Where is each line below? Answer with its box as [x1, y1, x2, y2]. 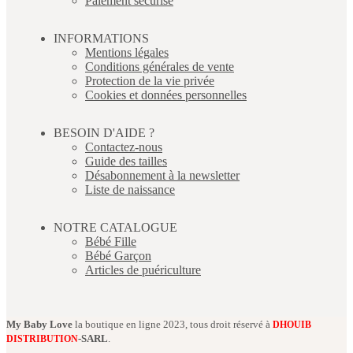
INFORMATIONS [54, 31, 149, 45]
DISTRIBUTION [6, 333, 78, 344]
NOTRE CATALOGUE [54, 220, 177, 234]
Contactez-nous [85, 139, 162, 154]
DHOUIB [273, 318, 311, 330]
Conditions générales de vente [85, 59, 234, 73]
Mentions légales [85, 45, 169, 59]
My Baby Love [6, 318, 72, 330]
